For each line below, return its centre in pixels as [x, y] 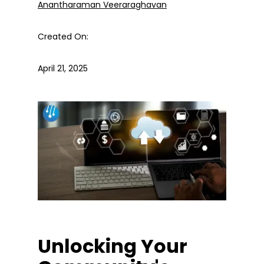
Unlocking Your [113, 246]
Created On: [63, 36]
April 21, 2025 [63, 68]
